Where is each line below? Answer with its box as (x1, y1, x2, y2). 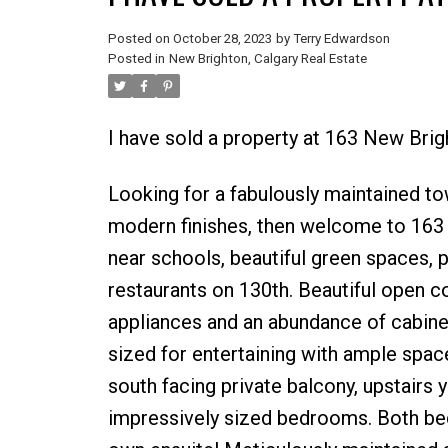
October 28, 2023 (172, 30, 272, 46)
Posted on (107, 30, 173, 46)
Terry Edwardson (292, 30, 390, 46)
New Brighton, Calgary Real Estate (168, 50, 367, 66)
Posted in (107, 50, 165, 66)
